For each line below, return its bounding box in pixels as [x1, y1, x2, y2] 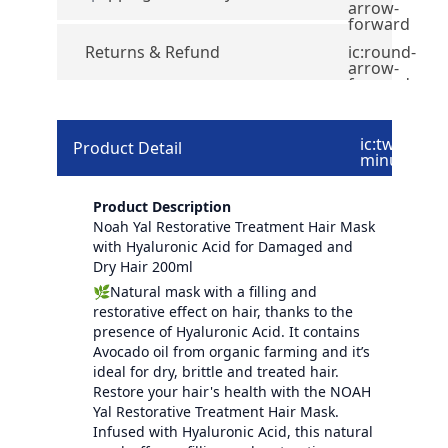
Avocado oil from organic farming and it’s [92, 341, 370, 361]
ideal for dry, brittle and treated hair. [92, 361, 339, 381]
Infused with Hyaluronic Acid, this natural [92, 421, 373, 441]
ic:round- [347, 40, 416, 63]
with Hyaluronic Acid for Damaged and [92, 236, 353, 256]
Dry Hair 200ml [92, 256, 193, 276]
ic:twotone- [359, 132, 445, 155]
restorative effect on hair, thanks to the [92, 301, 353, 321]
